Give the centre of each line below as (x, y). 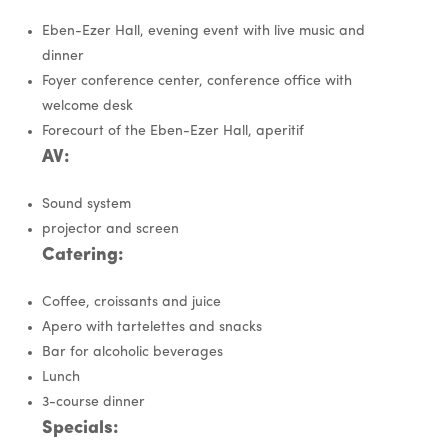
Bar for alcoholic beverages (132, 353)
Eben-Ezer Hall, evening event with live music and (203, 32)
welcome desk (87, 107)
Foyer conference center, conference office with (196, 82)
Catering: (82, 256)
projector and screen (110, 230)
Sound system (86, 205)
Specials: (80, 429)
